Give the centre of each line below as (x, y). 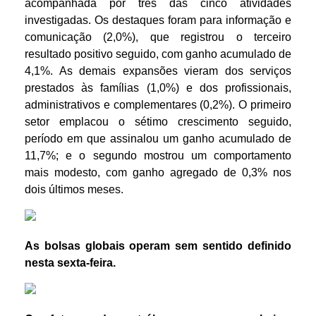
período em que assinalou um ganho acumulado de (158, 139)
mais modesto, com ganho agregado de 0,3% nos (158, 172)
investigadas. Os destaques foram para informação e (158, 20)
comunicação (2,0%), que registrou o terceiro (158, 37)
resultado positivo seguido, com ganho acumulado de (158, 54)
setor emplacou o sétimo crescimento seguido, (158, 122)
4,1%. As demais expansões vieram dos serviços (158, 71)
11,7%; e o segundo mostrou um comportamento (158, 156)
